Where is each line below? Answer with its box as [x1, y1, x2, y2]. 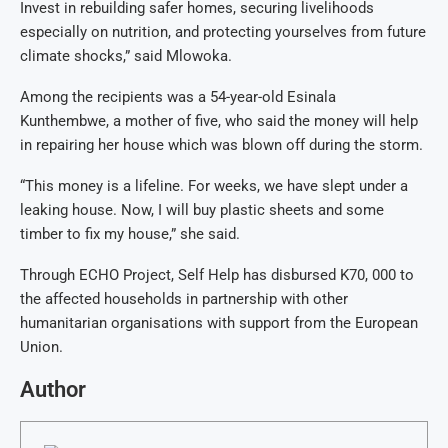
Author [20, 377, 86, 402]
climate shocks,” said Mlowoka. [20, 47, 232, 65]
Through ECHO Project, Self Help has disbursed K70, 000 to [20, 266, 414, 284]
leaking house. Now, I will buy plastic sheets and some [20, 201, 384, 219]
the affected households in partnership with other [20, 290, 348, 308]
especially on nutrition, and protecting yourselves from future [20, 23, 426, 41]
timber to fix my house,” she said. [20, 225, 240, 243]
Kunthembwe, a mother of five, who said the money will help [20, 112, 418, 130]
